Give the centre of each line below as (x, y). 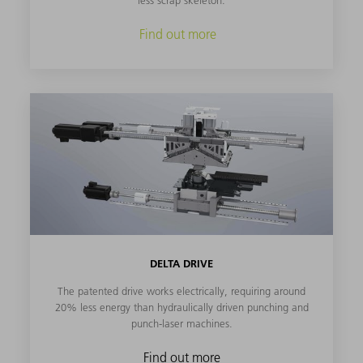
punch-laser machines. (181, 323)
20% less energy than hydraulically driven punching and (181, 307)
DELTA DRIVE (181, 264)
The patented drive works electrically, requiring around (181, 290)
